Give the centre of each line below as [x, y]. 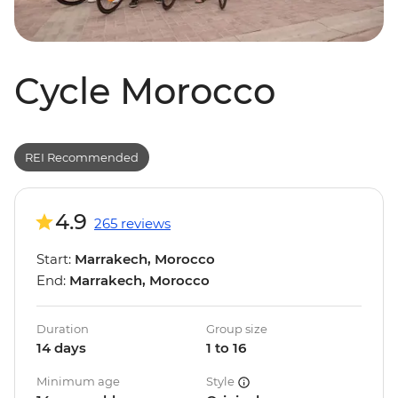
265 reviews [132, 224]
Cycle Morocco [145, 92]
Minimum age [78, 382]
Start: [56, 259]
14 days [61, 348]
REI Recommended [82, 157]
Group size [237, 329]
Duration [63, 329]
